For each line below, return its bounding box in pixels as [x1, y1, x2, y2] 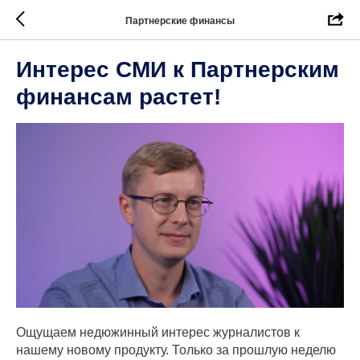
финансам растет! [16, 84, 221, 109]
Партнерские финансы [125, 14, 235, 27]
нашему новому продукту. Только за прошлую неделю [16, 342, 336, 357]
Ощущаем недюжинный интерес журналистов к [16, 325, 300, 339]
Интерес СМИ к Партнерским [16, 57, 339, 82]
